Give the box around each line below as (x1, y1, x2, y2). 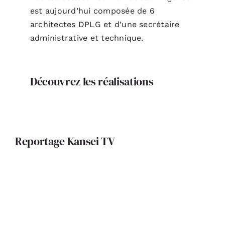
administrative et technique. (30, 33, 144, 43)
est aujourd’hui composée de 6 (30, 6, 155, 16)
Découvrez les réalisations (30, 73, 154, 89)
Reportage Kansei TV (15, 133, 115, 149)
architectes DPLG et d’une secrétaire (30, 19, 180, 29)
